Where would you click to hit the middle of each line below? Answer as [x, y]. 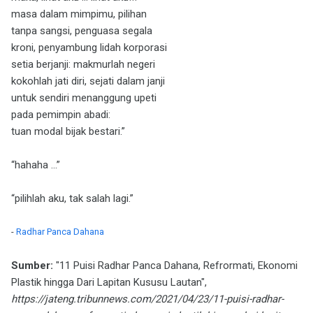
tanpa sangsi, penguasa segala [82, 31]
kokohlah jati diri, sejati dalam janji [88, 81]
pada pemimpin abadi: [61, 115]
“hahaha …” [36, 165]
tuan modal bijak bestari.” [68, 131]
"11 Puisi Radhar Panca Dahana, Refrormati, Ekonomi [175, 265]
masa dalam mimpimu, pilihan [79, 14]
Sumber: [32, 265]
